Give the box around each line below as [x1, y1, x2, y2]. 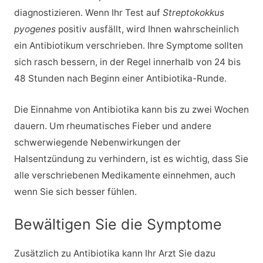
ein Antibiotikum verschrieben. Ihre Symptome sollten [14, 40, 243, 52]
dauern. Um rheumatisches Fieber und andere [14, 120, 211, 132]
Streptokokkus [162, 7, 224, 19]
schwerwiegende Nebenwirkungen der [14, 137, 181, 149]
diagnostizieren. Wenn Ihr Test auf [14, 7, 163, 19]
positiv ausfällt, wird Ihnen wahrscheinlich [55, 23, 239, 35]
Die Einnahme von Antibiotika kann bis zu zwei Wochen [14, 104, 249, 116]
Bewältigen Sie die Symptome [14, 215, 222, 233]
